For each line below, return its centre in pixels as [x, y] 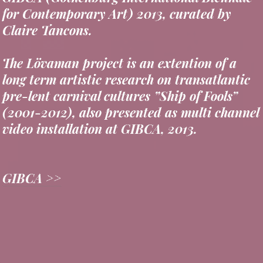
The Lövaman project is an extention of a [119, 43]
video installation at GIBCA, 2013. [100, 109]
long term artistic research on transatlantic [126, 60]
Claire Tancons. [47, 10]
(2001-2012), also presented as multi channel [130, 92]
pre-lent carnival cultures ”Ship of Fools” [120, 76]
